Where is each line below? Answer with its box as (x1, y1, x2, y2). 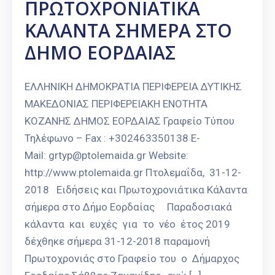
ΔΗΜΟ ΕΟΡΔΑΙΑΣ (25, 40, 176, 66)
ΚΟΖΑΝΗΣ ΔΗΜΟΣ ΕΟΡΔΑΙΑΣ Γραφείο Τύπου (25, 115, 234, 128)
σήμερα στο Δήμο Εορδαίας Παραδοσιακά (25, 201, 234, 214)
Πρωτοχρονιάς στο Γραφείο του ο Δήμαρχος (25, 252, 242, 265)
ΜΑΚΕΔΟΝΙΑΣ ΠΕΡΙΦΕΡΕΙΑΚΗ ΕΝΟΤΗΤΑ (25, 98, 207, 110)
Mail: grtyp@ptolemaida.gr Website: (25, 149, 188, 162)
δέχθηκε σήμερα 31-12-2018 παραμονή (25, 235, 210, 248)
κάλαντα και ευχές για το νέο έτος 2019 (25, 218, 230, 231)
